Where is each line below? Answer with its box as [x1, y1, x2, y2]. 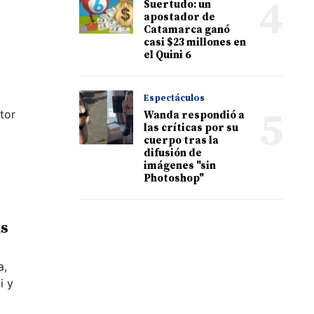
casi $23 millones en [144, 35, 247, 49]
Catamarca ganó [144, 22, 231, 36]
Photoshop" [144, 171, 205, 185]
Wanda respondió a [144, 108, 245, 122]
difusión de [144, 146, 203, 160]
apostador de [144, 10, 216, 24]
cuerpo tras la [144, 133, 219, 147]
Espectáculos [144, 92, 205, 104]
